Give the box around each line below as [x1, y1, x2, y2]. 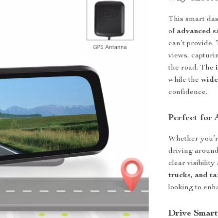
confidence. [168, 89, 208, 96]
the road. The [168, 64, 216, 72]
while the [168, 76, 201, 84]
